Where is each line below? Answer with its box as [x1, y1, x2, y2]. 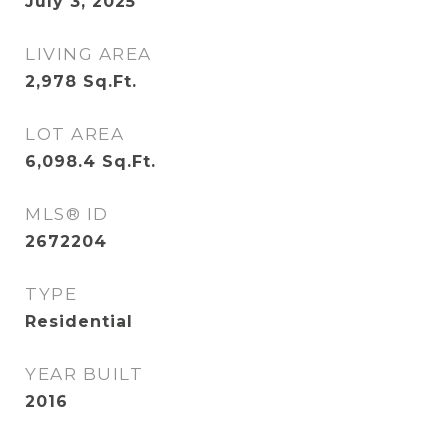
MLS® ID [25, 204, 109, 224]
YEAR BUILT [25, 364, 143, 384]
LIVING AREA [25, 44, 152, 64]
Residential [25, 312, 133, 331]
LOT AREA [25, 124, 124, 144]
